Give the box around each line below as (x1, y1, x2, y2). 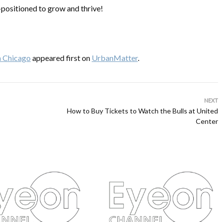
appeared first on (31, 53, 92, 62)
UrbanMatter (92, 53, 138, 62)
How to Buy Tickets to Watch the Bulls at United (67, 107, 218, 115)
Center (196, 117, 218, 125)
